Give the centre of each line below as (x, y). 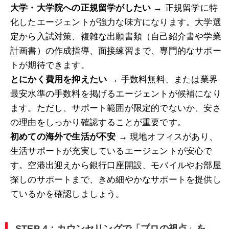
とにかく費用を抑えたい (59, 80)
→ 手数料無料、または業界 (163, 80)
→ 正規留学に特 (185, 8)
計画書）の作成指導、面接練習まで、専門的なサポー (116, 51)
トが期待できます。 (50, 65)
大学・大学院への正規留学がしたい (81, 8)
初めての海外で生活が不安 (63, 137)
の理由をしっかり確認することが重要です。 (98, 123)
